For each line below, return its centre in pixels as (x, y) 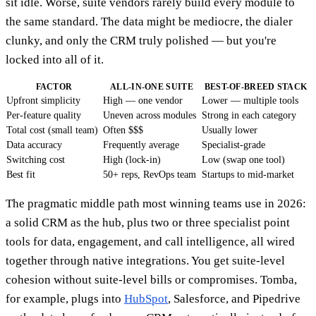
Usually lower (230, 130)
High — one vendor (143, 100)
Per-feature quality (44, 115)
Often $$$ (123, 130)
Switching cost (36, 159)
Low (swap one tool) (243, 159)
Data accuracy (34, 145)
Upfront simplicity (43, 100)
